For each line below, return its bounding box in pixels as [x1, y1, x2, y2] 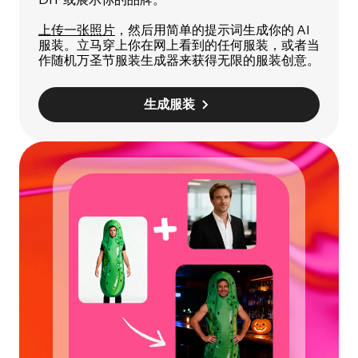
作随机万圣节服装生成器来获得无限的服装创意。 [38, 52, 320, 69]
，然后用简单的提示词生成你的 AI [115, 22, 309, 38]
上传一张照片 [38, 22, 115, 38]
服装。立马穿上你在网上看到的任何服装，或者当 [38, 37, 320, 54]
